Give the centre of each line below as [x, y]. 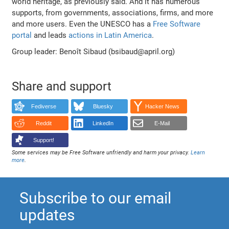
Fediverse [43, 106]
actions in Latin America [110, 36]
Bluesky [103, 106]
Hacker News [162, 106]
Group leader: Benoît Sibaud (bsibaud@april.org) [94, 52]
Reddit [43, 123]
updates [47, 215]
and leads [50, 36]
